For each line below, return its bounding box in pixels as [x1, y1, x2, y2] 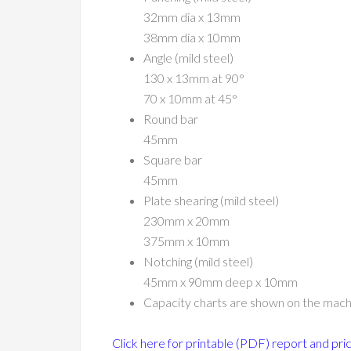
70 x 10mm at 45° [143, 91, 237, 106]
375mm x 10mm [143, 233, 230, 248]
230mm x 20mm [143, 213, 230, 228]
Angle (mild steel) [143, 50, 233, 65]
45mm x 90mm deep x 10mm [143, 274, 298, 289]
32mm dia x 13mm [143, 9, 241, 24]
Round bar [143, 111, 198, 126]
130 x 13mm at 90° [143, 71, 244, 85]
